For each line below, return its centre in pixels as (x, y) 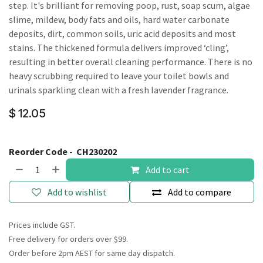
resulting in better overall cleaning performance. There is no (131, 62)
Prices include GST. (42, 225)
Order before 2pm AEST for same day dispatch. (92, 253)
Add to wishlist (77, 192)
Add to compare (200, 192)
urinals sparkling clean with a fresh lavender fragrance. (119, 90)
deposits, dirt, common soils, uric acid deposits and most (122, 33)
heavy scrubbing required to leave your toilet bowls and (119, 76)
